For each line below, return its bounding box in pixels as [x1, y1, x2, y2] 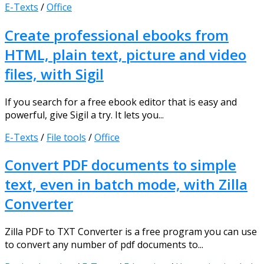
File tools [47, 130, 86, 144]
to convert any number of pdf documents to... [5, 238, 203, 252]
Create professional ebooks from [5, 25, 229, 45]
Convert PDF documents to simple [5, 155, 236, 175]
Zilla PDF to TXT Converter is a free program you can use [5, 225, 257, 239]
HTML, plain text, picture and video [5, 44, 246, 64]
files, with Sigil [5, 64, 104, 84]
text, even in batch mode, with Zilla [5, 174, 247, 194]
